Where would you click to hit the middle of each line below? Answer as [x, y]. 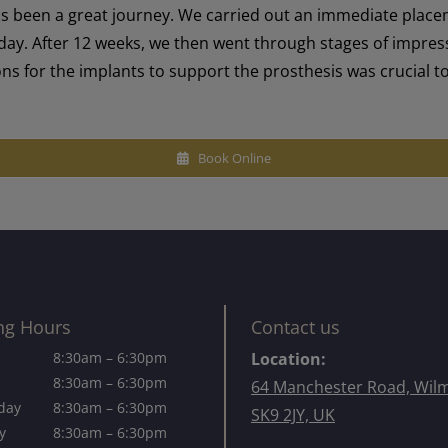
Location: [288, 358]
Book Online [234, 158]
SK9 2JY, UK [292, 414]
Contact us [295, 326]
